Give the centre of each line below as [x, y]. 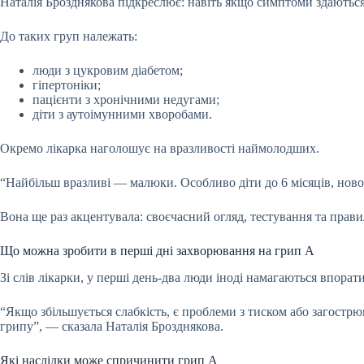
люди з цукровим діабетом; [109, 71]
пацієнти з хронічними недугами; [126, 100]
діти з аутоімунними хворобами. [124, 115]
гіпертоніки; [68, 85]
